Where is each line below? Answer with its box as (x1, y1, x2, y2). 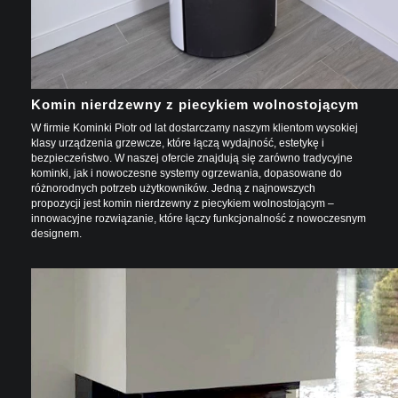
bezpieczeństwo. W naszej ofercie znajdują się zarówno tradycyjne (31, 151, 353, 164)
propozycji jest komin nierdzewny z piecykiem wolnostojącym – (31, 196, 334, 210)
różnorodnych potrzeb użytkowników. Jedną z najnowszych (31, 181, 315, 195)
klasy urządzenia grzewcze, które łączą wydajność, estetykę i (31, 136, 324, 149)
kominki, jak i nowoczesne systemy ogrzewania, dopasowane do (31, 166, 342, 179)
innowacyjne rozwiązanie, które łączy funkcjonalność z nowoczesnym (31, 211, 366, 225)
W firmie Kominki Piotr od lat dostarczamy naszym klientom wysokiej (31, 121, 358, 134)
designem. (31, 227, 82, 240)
